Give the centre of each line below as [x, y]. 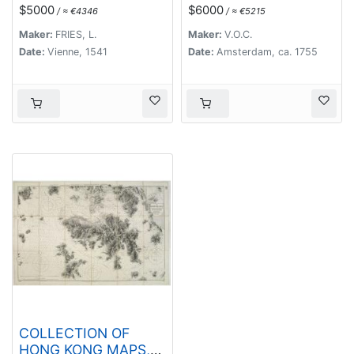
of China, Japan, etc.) [89, 19]
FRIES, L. [76, 35]
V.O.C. [238, 35]
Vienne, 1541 [77, 52]
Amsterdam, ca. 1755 [267, 52]
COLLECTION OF [74, 333]
